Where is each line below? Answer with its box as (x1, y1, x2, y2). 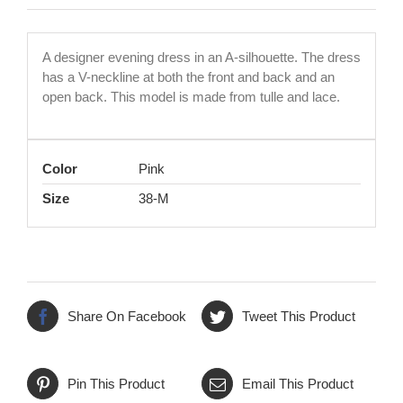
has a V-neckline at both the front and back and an (41, 68, 335, 85)
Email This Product (242, 375, 354, 391)
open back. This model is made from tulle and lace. (41, 88, 340, 104)
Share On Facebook (67, 308, 186, 324)
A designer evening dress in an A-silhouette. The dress (41, 49, 361, 65)
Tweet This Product (242, 308, 355, 324)
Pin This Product (67, 375, 165, 391)
